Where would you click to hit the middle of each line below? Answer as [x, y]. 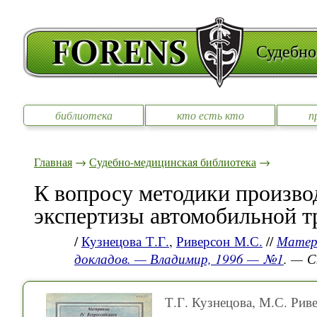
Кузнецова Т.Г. [125, 241]
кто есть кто [210, 115]
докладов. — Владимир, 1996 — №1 [179, 259]
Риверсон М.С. [219, 241]
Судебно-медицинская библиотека [173, 162]
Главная [53, 162]
